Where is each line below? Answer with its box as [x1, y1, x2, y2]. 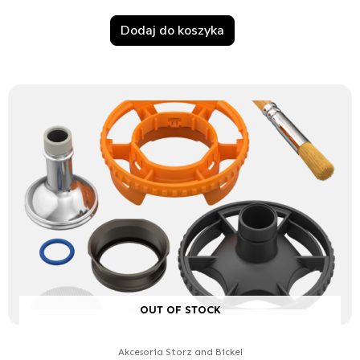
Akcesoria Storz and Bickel [117, 346, 243, 358]
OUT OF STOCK [139, 302, 221, 317]
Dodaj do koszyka [120, 21, 224, 39]
